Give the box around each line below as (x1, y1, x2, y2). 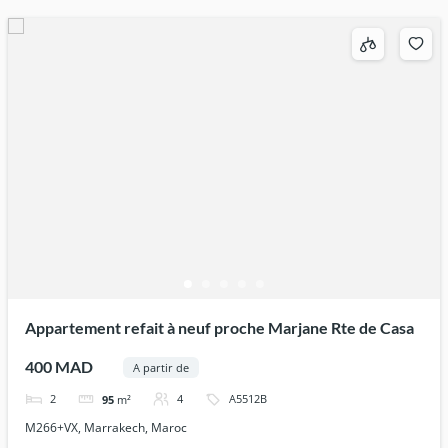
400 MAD (25, 357, 94, 377)
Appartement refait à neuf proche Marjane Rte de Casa (25, 318, 415, 338)
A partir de (132, 359, 189, 375)
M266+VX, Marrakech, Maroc (25, 418, 188, 436)
